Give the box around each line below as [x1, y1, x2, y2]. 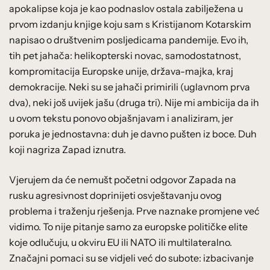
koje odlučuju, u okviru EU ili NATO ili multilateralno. [9, 236, 232, 248]
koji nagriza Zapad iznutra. [9, 143, 126, 155]
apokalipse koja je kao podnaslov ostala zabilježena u [9, 2, 243, 14]
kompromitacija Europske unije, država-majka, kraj [9, 64, 233, 77]
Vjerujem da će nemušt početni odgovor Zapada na [9, 173, 236, 186]
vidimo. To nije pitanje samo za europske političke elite [9, 220, 248, 233]
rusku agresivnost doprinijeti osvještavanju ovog [9, 189, 222, 201]
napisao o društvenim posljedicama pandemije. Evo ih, [9, 33, 248, 46]
